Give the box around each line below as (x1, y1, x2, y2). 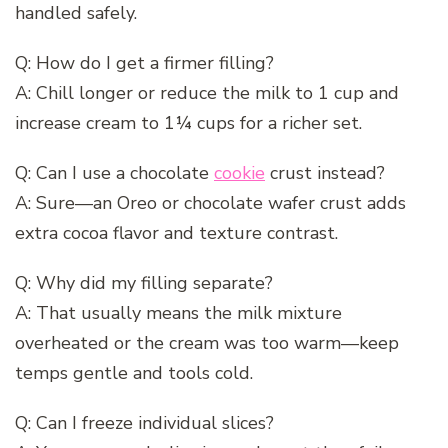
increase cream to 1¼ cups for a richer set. (15, 110, 362, 135)
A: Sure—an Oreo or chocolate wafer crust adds (15, 190, 406, 215)
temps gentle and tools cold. (15, 360, 253, 385)
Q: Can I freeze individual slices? (15, 410, 274, 435)
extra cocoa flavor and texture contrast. (15, 220, 338, 245)
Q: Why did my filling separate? (15, 270, 273, 295)
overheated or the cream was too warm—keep (15, 330, 399, 355)
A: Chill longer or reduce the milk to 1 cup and (15, 80, 399, 105)
